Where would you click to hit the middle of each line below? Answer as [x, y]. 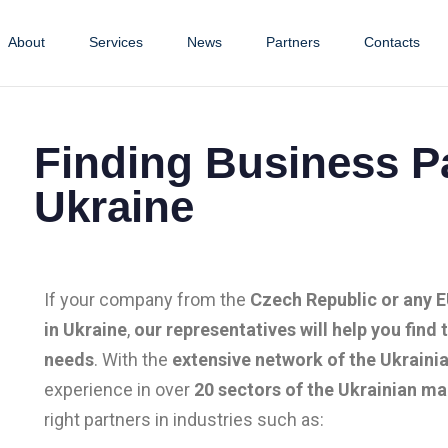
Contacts [391, 42]
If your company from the [147, 299]
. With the [133, 359]
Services [115, 42]
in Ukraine [85, 329]
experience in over [119, 389]
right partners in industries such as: [184, 419]
